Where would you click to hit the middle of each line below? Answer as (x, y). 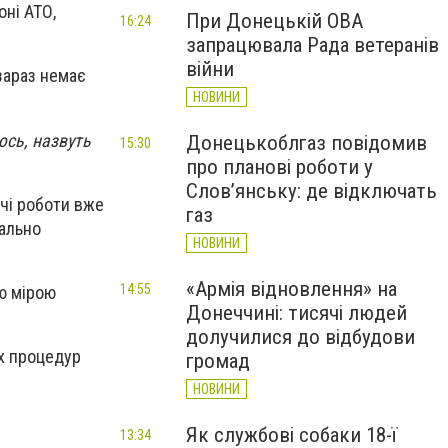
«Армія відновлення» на (291, 289)
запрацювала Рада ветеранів (312, 45)
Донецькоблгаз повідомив (306, 143)
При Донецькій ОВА (274, 21)
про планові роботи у (279, 167)
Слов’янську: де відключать (311, 191)
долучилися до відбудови (300, 337)
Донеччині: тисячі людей (296, 313)
